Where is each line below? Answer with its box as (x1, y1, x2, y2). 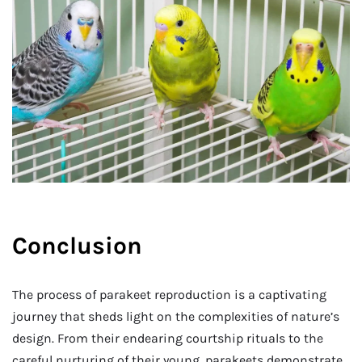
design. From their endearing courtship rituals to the (12, 330, 323, 346)
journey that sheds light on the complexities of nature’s (12, 308, 339, 324)
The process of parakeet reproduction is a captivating (12, 286, 326, 302)
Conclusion (12, 230, 142, 260)
